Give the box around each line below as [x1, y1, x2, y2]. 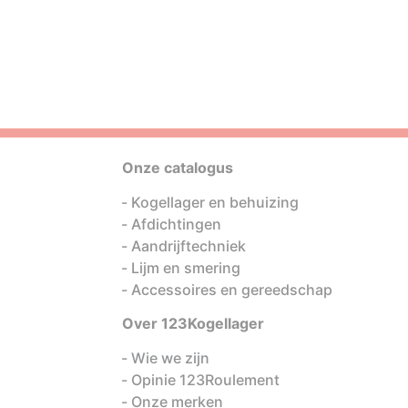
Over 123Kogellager [122, 314, 264, 332]
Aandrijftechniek [131, 237, 246, 255]
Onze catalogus [122, 158, 233, 177]
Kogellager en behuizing [131, 193, 299, 211]
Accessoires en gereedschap [131, 280, 332, 299]
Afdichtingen [131, 215, 221, 233]
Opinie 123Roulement [131, 371, 280, 389]
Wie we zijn [131, 349, 209, 367]
